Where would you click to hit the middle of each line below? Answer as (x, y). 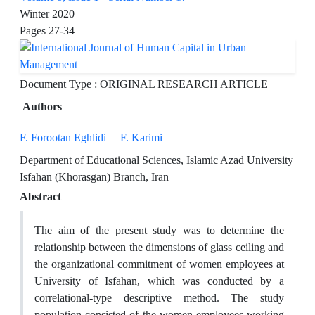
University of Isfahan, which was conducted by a (159, 281)
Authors (42, 107)
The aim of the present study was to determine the (159, 230)
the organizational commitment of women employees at (159, 264)
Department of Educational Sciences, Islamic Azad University (156, 160)
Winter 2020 (47, 14)
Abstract (40, 197)
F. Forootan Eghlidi (63, 137)
